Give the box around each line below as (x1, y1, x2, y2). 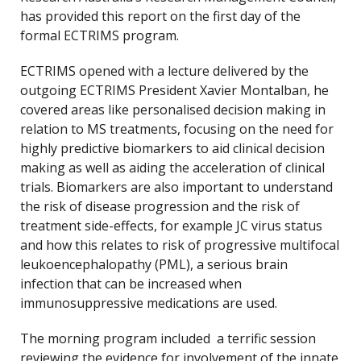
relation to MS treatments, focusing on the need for (20, 120, 334, 138)
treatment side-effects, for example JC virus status (20, 217, 322, 234)
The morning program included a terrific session (20, 330, 316, 347)
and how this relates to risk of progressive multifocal (20, 236, 339, 254)
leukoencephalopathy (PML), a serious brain (20, 255, 288, 273)
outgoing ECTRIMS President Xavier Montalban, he (20, 81, 329, 99)
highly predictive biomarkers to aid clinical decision (20, 139, 325, 157)
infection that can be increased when (20, 275, 242, 293)
